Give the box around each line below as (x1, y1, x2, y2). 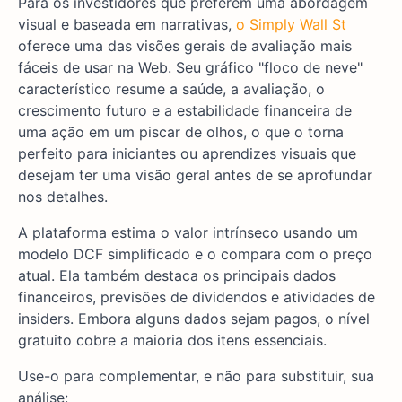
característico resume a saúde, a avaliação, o (18, 80, 325, 99)
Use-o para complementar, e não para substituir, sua (18, 367, 374, 386)
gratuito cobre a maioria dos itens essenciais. (18, 331, 327, 350)
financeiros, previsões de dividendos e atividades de (18, 288, 375, 307)
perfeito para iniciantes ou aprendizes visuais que (18, 144, 356, 163)
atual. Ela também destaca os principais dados (18, 267, 336, 285)
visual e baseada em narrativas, (18, 15, 236, 34)
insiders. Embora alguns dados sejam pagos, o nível (18, 310, 370, 328)
